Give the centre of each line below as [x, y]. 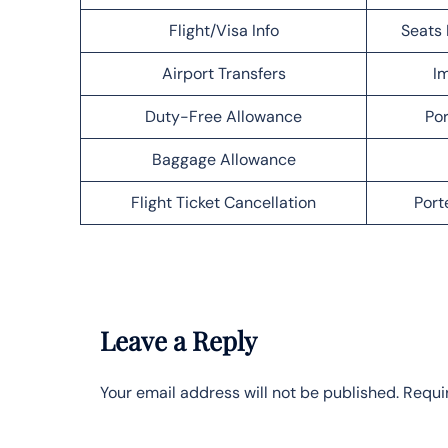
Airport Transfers [223, 73]
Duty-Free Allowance [223, 116]
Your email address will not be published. [249, 392]
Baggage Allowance [223, 159]
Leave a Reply [178, 340]
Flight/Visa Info [223, 30]
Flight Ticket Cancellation [223, 202]
